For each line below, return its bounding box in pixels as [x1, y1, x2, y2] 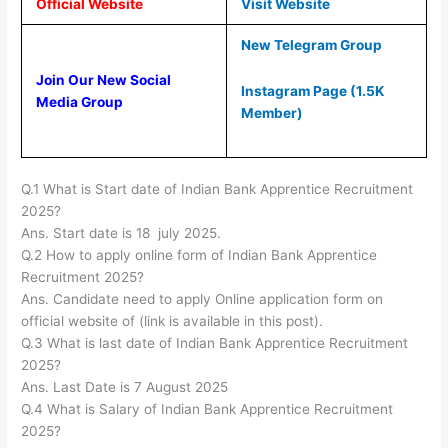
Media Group [35, 93, 126, 110]
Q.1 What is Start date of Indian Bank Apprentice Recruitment [21, 181, 414, 198]
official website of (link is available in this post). [21, 313, 324, 330]
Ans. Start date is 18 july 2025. [21, 225, 222, 242]
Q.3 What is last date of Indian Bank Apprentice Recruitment [21, 335, 409, 352]
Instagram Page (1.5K [240, 82, 384, 99]
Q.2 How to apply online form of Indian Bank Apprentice [21, 247, 378, 264]
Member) [240, 104, 303, 121]
